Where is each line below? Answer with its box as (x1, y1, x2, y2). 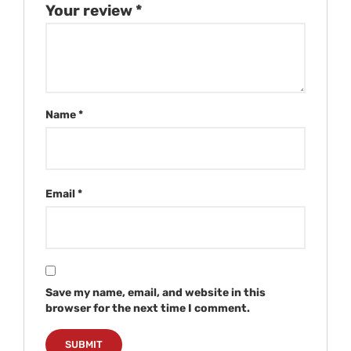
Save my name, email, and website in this (45, 286, 266, 300)
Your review (45, 2, 136, 20)
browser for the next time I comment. (45, 302, 250, 316)
